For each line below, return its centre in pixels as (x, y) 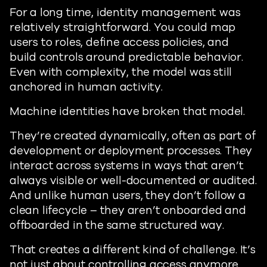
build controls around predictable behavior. (126, 57)
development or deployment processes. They (131, 151)
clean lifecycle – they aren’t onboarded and (128, 210)
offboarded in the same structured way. (117, 225)
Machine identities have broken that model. (128, 111)
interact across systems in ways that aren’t (127, 166)
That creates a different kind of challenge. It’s (133, 250)
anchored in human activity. (86, 87)
